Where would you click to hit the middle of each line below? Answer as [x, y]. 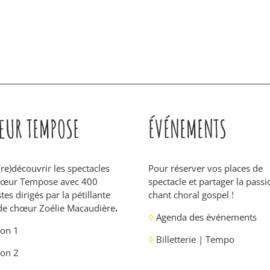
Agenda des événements [205, 217]
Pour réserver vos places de [205, 168]
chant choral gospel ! [191, 195]
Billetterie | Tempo [194, 240]
